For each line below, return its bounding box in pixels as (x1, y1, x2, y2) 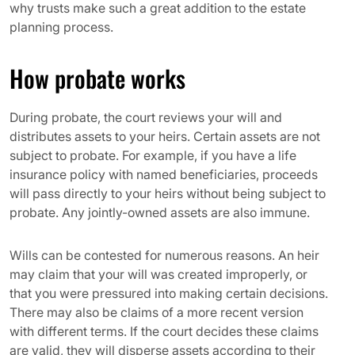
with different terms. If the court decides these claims (10, 323, 319, 339)
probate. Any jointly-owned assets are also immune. (10, 204, 310, 220)
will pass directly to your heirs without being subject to (10, 185, 326, 201)
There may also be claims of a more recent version (10, 304, 303, 320)
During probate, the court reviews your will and (10, 109, 282, 125)
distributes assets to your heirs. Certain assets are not (10, 128, 320, 144)
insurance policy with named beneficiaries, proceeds (10, 166, 318, 182)
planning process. (10, 19, 113, 35)
